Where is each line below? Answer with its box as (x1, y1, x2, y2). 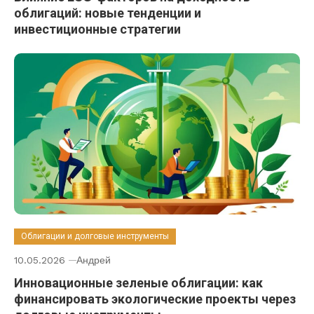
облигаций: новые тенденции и (14, 6, 201, 21)
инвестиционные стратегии (14, 22, 181, 37)
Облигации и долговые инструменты (21, 231, 169, 241)
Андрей (76, 254, 111, 266)
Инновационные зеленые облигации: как (14, 275, 263, 290)
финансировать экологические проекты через (14, 291, 296, 306)
